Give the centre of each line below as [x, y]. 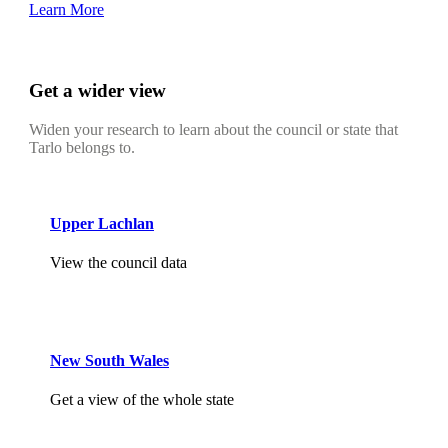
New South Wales [109, 360]
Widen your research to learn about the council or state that [213, 129]
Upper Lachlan [102, 223]
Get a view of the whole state [142, 399]
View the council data [118, 263]
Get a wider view [97, 91]
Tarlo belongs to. [82, 147]
